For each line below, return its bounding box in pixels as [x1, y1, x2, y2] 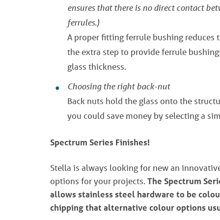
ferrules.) [67, 17, 100, 27]
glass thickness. [67, 61, 126, 72]
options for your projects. [50, 176, 147, 186]
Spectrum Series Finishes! [50, 137, 150, 147]
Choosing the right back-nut [67, 81, 170, 91]
